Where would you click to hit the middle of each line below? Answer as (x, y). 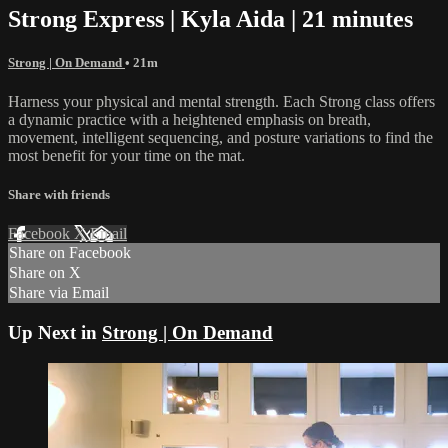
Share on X (45, 273)
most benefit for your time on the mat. (126, 155)
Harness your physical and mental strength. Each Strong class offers (221, 101)
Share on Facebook (70, 253)
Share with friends (59, 195)
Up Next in (55, 332)
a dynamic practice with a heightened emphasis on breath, (189, 119)
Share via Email (59, 293)
